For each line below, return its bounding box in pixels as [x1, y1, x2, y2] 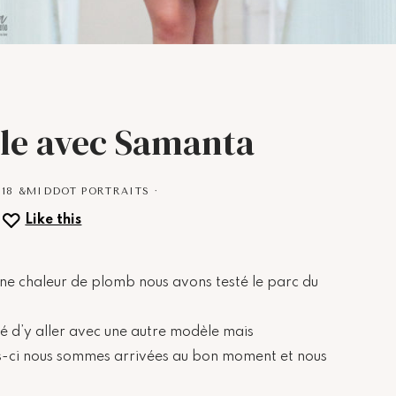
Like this [25, 212, 82, 227]
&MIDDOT [18, 185, 82, 197]
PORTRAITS [81, 185, 150, 197]
